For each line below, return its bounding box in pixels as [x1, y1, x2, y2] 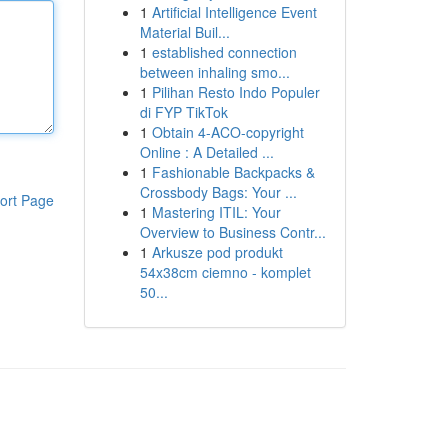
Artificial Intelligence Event [151, 2, 317, 22]
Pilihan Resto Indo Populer [151, 82, 320, 102]
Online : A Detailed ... [139, 142, 274, 162]
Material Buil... [139, 22, 230, 42]
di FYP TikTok [139, 102, 228, 122]
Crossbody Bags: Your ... [139, 182, 297, 202]
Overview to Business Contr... [139, 222, 326, 242]
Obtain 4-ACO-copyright [151, 122, 304, 142]
